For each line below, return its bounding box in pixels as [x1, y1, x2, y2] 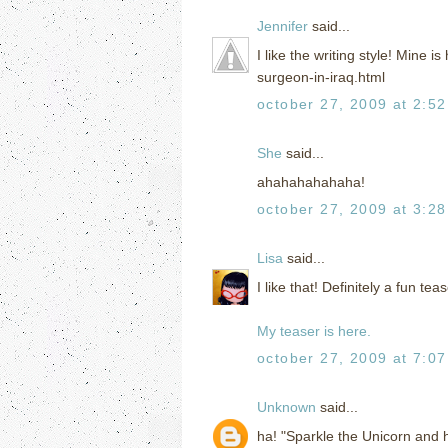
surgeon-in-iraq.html [257, 68, 385, 85]
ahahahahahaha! [257, 173, 365, 190]
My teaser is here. [257, 322, 371, 339]
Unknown [257, 398, 316, 415]
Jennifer [257, 17, 308, 34]
